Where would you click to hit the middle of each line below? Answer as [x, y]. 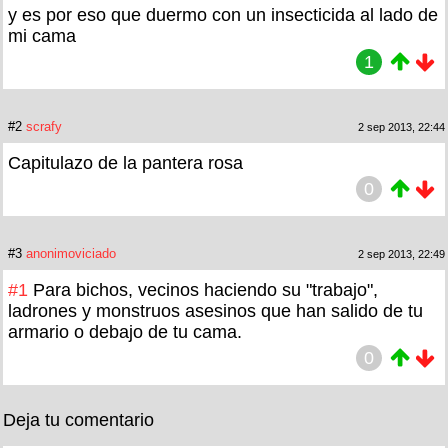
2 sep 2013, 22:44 [401, 126]
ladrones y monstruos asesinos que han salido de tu [215, 310]
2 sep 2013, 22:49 [401, 253]
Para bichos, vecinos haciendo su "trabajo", [205, 289]
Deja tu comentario [78, 419]
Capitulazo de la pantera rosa [125, 162]
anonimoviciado [71, 253]
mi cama [42, 35]
